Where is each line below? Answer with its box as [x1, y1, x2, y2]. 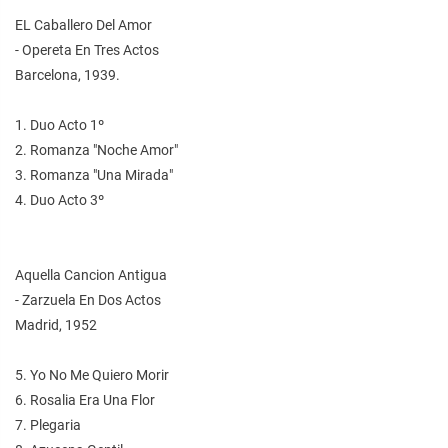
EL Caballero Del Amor [15, 16, 152, 33]
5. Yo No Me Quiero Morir [15, 366, 169, 383]
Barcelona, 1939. [15, 66, 120, 83]
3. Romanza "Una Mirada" [15, 166, 173, 183]
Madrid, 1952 [15, 316, 97, 333]
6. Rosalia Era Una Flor [15, 391, 155, 408]
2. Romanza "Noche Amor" [15, 141, 178, 158]
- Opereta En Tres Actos [15, 41, 159, 58]
